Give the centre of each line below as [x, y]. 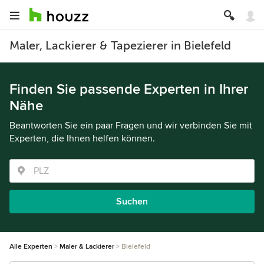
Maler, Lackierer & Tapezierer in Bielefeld [120, 46]
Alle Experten [31, 247]
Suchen [132, 202]
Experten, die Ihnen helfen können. [82, 138]
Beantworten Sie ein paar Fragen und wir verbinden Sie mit [131, 126]
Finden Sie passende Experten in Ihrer [129, 89]
